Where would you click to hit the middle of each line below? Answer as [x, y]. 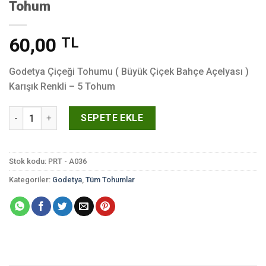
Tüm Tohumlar [110, 179]
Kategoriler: [31, 179]
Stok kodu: [28, 161]
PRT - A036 [67, 161]
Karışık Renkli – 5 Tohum [62, 87]
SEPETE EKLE [112, 118]
